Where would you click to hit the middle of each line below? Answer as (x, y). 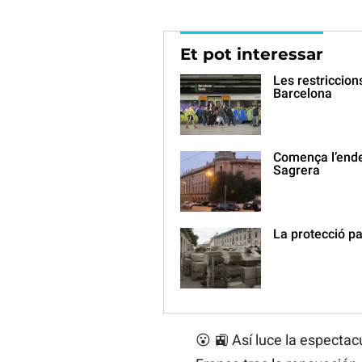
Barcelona (302, 93)
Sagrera (296, 170)
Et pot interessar (251, 54)
